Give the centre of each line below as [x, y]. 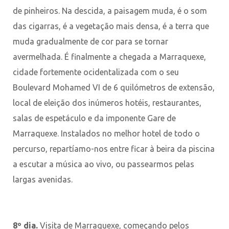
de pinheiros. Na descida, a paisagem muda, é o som [110, 10]
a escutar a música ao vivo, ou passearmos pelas [104, 164]
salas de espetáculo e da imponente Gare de [94, 118]
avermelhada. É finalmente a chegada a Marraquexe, [109, 56]
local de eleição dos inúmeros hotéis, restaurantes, [107, 102]
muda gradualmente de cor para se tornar [90, 41]
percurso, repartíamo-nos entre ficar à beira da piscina [114, 148]
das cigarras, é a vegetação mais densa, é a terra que [111, 26]
